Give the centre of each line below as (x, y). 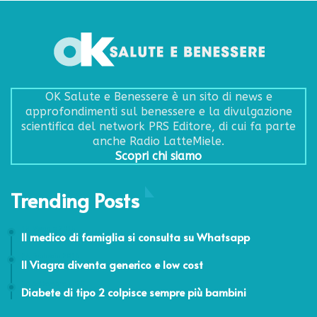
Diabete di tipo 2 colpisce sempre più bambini (134, 292)
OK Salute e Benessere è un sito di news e (158, 96)
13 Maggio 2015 (48, 228)
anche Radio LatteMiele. (158, 141)
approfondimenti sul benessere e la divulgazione (158, 111)
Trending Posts (75, 200)
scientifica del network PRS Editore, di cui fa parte (158, 126)
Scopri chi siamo (158, 156)
